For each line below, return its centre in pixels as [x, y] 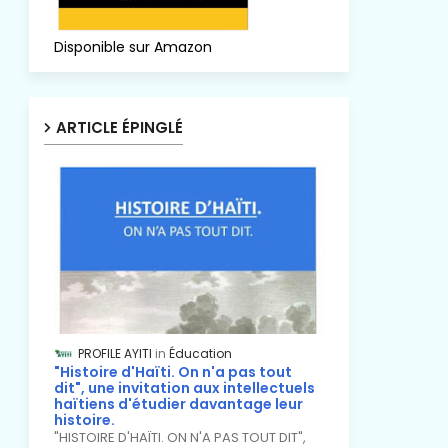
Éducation [200, 353]
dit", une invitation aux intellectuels [184, 388]
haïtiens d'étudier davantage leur [178, 404]
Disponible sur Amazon [132, 47]
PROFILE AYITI [114, 353]
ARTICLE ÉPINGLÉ [119, 127]
